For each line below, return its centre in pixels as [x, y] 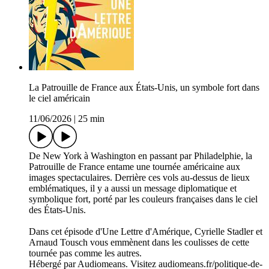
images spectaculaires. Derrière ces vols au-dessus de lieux [139, 178]
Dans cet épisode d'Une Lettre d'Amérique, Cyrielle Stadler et [146, 232]
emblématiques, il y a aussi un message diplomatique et [133, 189]
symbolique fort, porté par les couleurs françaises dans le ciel [143, 199]
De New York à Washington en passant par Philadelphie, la [141, 156]
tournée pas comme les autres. [85, 253]
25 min [91, 119]
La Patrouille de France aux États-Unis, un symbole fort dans [144, 88]
